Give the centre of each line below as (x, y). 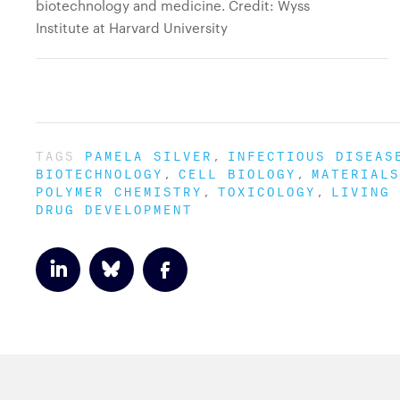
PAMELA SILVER (149, 154)
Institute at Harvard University (132, 28)
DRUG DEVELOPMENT (114, 208)
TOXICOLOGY (267, 190)
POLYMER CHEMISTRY (119, 190)
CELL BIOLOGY (237, 172)
